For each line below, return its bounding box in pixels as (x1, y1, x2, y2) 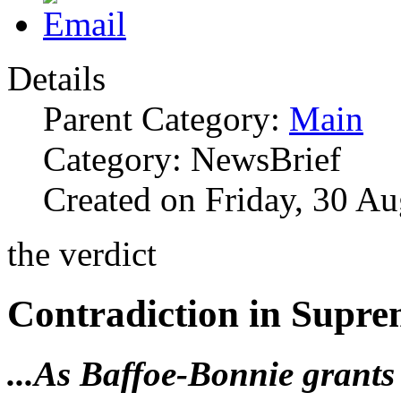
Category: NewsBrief (43, 140, 341, 179)
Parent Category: (43, 99, 289, 139)
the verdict (7, 235, 157, 274)
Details (7, 59, 106, 98)
